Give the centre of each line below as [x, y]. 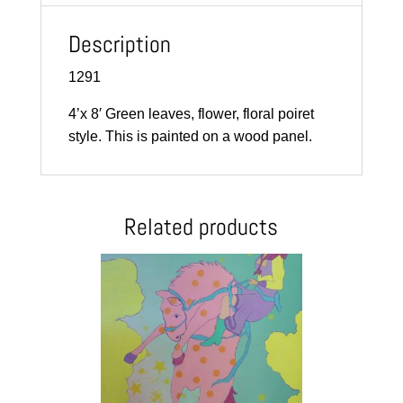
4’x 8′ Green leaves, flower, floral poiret [191, 114]
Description [119, 45]
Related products [201, 228]
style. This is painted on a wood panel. [190, 137]
